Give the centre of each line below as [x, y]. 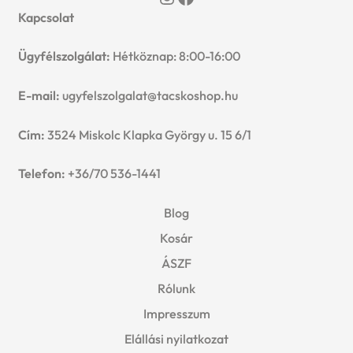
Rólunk [176, 288]
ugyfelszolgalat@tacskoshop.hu [150, 95]
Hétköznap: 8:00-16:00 [175, 56]
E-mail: [40, 95]
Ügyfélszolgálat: [64, 56]
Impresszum [176, 313]
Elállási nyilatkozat [176, 338]
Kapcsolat [46, 17]
